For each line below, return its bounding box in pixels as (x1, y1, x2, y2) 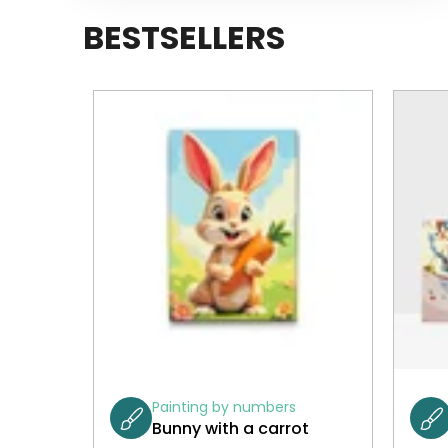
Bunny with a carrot (152, 416, 309, 440)
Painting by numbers (152, 396, 296, 417)
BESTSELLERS (83, 15, 285, 61)
